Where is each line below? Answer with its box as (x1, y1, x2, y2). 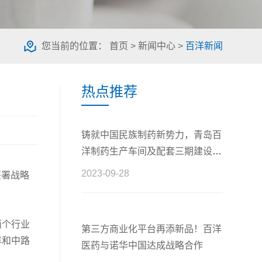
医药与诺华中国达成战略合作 (81, 240, 203, 250)
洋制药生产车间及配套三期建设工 (81, 146, 222, 156)
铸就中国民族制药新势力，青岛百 (81, 129, 222, 140)
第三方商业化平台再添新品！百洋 (81, 223, 222, 234)
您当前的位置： (41, 40, 109, 51)
